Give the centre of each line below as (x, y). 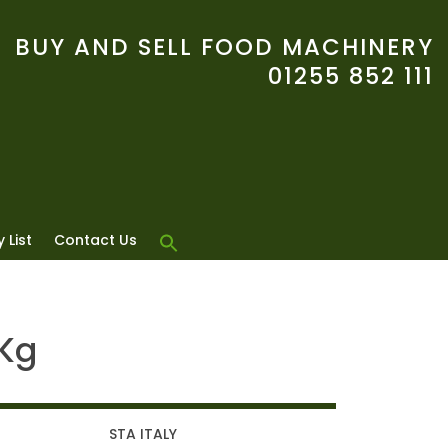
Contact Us (96, 240)
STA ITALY (142, 433)
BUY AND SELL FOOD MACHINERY (224, 47)
